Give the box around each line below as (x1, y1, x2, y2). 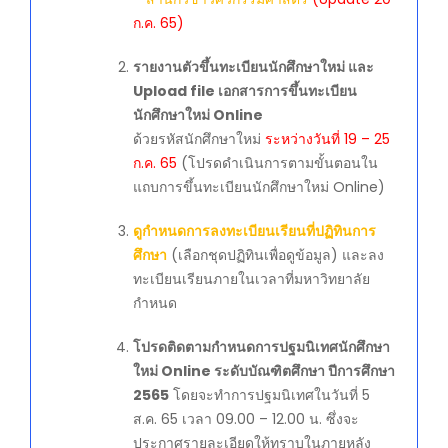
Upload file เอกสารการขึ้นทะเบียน (133, 81, 357, 102)
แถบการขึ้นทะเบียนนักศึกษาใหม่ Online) (133, 177, 385, 198)
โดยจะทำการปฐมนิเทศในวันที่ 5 (169, 385, 370, 406)
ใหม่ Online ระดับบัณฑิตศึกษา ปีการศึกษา (133, 361, 395, 382)
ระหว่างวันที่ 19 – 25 (265, 129, 390, 150)
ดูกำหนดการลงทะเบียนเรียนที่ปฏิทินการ (133, 221, 376, 242)
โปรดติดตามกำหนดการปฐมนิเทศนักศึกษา (133, 337, 390, 358)
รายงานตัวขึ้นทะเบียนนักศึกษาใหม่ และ (133, 57, 374, 78)
